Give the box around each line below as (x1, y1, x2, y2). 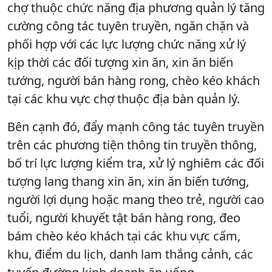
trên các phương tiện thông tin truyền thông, (7, 136, 257, 153)
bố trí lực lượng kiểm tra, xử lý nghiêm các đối (7, 154, 264, 171)
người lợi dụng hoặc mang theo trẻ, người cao (7, 191, 264, 208)
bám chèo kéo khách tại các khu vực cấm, (7, 227, 240, 244)
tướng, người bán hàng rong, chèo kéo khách (7, 72, 260, 89)
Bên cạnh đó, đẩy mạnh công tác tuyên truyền (7, 118, 264, 135)
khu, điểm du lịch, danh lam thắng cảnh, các (7, 245, 253, 262)
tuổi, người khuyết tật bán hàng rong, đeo (7, 209, 240, 226)
